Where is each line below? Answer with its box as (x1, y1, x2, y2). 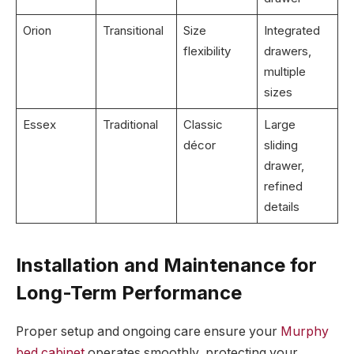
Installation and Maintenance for (16, 254, 317, 277)
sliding (263, 137, 298, 153)
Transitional (102, 22, 164, 38)
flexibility (183, 43, 231, 58)
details (263, 198, 299, 214)
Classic (183, 116, 223, 132)
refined (263, 178, 303, 194)
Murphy (281, 323, 329, 339)
